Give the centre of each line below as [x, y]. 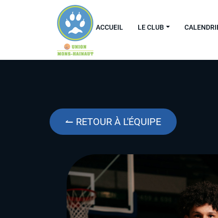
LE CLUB [151, 27]
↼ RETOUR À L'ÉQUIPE [113, 122]
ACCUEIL [109, 27]
